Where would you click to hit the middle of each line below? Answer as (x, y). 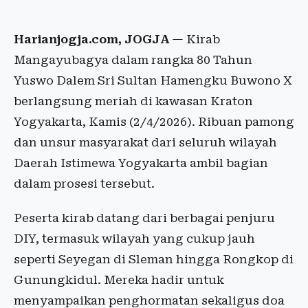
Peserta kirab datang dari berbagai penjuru (144, 218)
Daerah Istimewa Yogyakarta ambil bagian (141, 163)
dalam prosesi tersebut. (84, 184)
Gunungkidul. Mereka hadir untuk (119, 280)
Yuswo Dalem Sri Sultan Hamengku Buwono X (153, 80)
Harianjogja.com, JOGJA (91, 39)
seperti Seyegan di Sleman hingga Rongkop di (154, 259)
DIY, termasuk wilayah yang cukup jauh (134, 239)
